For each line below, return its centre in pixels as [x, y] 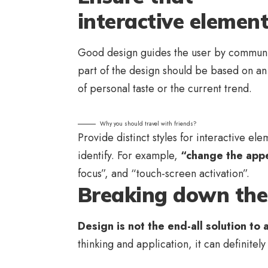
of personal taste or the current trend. [165, 88]
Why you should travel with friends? [148, 123]
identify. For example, [129, 155]
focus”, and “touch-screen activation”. [164, 173]
